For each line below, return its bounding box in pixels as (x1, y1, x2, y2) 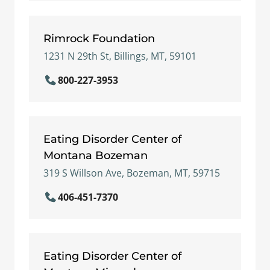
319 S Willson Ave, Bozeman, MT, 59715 (43, 166, 220, 180)
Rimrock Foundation (43, 31, 155, 45)
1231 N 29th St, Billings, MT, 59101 (43, 49, 196, 63)
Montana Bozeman (43, 148, 148, 162)
